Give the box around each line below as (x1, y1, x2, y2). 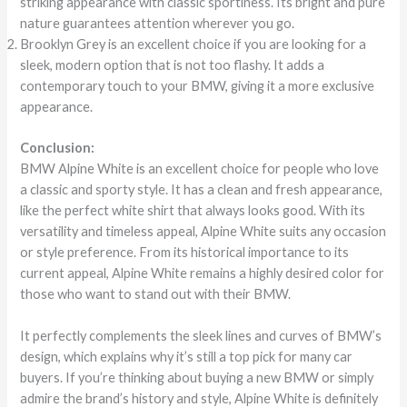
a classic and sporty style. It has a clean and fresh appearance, (20, 181, 383, 197)
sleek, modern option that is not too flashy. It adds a (20, 56, 325, 73)
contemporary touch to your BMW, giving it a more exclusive (20, 77, 375, 94)
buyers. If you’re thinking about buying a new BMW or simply (20, 369, 374, 385)
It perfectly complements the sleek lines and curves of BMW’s (20, 327, 382, 343)
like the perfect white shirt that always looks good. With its (20, 202, 366, 218)
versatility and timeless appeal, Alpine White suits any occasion (20, 223, 387, 239)
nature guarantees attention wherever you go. (20, 15, 295, 31)
